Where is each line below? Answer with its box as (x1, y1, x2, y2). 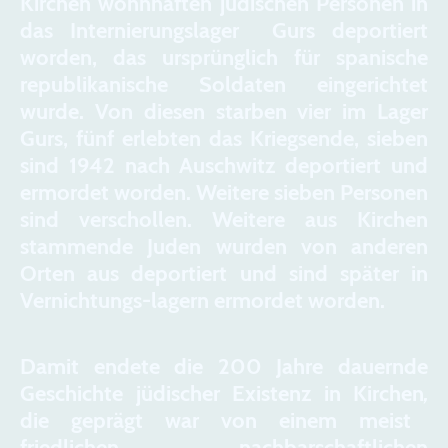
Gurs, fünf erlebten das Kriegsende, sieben (20, 124, 428, 152)
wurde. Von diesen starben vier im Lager (20, 97, 428, 125)
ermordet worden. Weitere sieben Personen (20, 178, 428, 206)
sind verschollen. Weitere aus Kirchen (20, 205, 428, 233)
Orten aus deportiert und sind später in (20, 259, 428, 287)
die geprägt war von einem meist (20, 407, 411, 435)
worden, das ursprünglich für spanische (20, 43, 428, 71)
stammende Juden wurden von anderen (20, 232, 428, 260)
